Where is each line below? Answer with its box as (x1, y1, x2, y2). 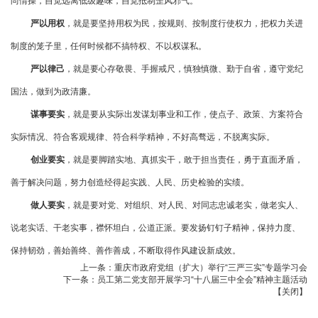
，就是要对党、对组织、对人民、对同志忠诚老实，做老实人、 (65, 200, 303, 211)
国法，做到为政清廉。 (11, 87, 96, 97)
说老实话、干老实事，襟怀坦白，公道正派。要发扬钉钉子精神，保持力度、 (11, 223, 300, 234)
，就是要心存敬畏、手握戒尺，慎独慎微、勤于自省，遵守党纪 (65, 64, 303, 75)
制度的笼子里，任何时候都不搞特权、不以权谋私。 (11, 41, 207, 52)
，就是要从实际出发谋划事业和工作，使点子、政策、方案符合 (65, 109, 303, 120)
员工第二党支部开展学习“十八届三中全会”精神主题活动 (97, 275, 307, 285)
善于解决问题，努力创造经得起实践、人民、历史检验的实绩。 (11, 177, 249, 188)
